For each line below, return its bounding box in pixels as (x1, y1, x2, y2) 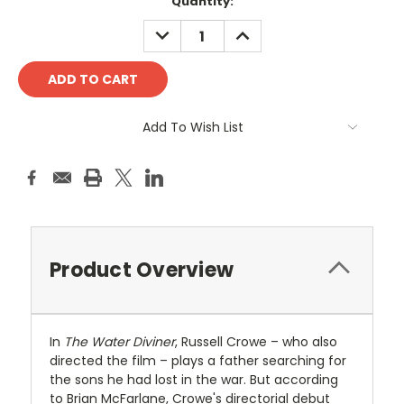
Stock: (18, 10, 60, 28)
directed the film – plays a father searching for (50, 352, 346, 371)
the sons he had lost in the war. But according (50, 371, 338, 390)
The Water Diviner (64, 333, 175, 352)
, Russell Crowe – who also (175, 333, 337, 352)
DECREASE (148, 20, 216, 39)
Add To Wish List (142, 118, 243, 137)
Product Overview (50, 256, 234, 285)
